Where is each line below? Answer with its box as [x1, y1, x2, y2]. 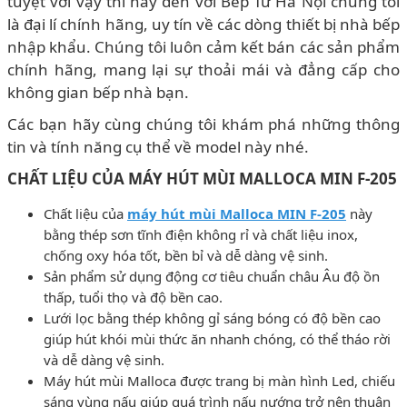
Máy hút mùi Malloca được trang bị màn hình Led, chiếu [44, 371, 395, 390]
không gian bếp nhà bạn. [7, 81, 189, 103]
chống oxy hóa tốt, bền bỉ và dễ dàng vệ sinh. [44, 245, 328, 264]
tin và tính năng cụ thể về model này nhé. [7, 135, 309, 157]
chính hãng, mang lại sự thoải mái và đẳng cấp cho [7, 58, 400, 80]
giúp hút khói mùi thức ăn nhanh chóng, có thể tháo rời [44, 329, 391, 348]
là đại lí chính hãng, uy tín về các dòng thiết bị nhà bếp [7, 13, 400, 35]
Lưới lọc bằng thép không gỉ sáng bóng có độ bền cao [44, 308, 381, 327]
